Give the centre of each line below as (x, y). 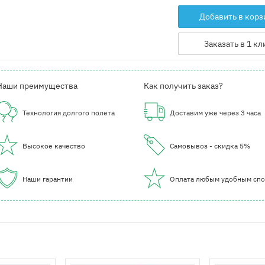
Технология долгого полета (69, 113)
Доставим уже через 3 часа (215, 113)
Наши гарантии (48, 179)
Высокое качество (54, 146)
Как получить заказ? (183, 86)
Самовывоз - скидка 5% (210, 146)
